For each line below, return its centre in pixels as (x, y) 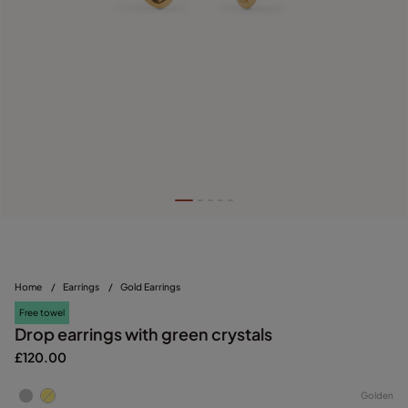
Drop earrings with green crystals (143, 333)
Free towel (42, 312)
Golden (377, 396)
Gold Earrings (150, 286)
